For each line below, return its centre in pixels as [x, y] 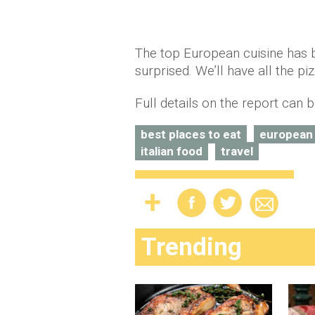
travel [237, 152]
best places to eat [191, 135]
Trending [192, 247]
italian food [172, 152]
